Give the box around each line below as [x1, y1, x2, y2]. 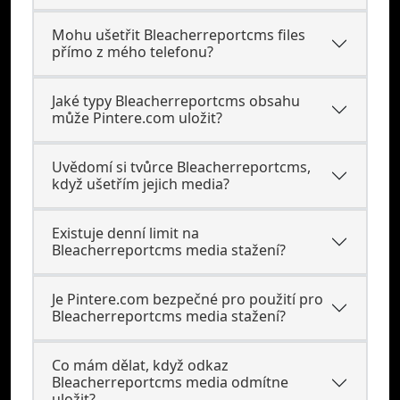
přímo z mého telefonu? [52, 42, 213, 62]
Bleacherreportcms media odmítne [52, 372, 288, 392]
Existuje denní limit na [52, 223, 199, 243]
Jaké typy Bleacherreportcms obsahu [52, 91, 300, 111]
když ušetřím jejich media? [52, 174, 229, 194]
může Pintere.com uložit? [52, 108, 222, 128]
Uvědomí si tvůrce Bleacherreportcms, [52, 157, 311, 177]
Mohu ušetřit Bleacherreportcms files [52, 25, 305, 45]
